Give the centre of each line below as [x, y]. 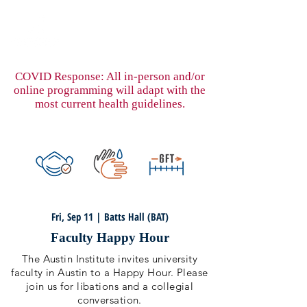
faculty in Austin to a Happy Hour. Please [110, 272]
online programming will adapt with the [110, 90]
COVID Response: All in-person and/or [110, 76]
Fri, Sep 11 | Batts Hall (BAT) [110, 217]
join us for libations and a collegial [110, 286]
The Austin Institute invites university [110, 259]
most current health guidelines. [110, 104]
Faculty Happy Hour [110, 237]
